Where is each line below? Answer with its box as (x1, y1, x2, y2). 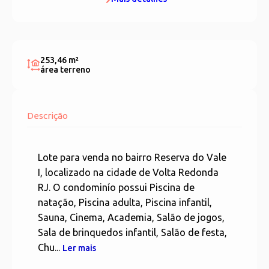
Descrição (27, 110, 68, 121)
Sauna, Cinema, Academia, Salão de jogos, (38, 212, 225, 223)
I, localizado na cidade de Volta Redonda (38, 167, 219, 178)
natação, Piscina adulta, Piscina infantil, (38, 197, 212, 208)
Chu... (38, 242, 62, 253)
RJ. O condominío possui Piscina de (38, 182, 195, 193)
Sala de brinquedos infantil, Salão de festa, (38, 227, 227, 238)
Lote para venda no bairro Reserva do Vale (38, 152, 226, 163)
